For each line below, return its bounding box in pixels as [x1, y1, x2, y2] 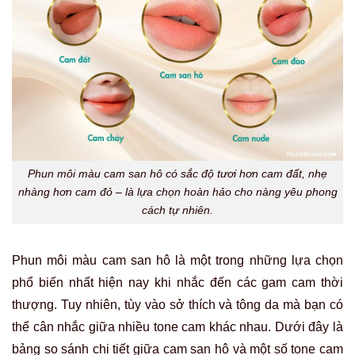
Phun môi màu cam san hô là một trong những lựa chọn [12, 254, 343, 268]
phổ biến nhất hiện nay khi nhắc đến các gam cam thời [12, 276, 343, 290]
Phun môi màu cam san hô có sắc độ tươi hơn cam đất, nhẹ [28, 167, 327, 181]
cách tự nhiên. [142, 204, 213, 217]
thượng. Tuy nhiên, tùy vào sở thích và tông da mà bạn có [12, 298, 343, 312]
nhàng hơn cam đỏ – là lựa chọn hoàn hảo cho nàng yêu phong [17, 185, 338, 199]
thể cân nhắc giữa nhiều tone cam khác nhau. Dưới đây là [12, 320, 343, 334]
